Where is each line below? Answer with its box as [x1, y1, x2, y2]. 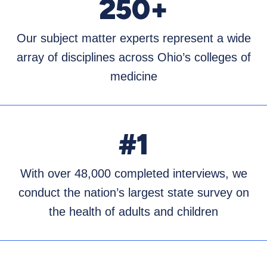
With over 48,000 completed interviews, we [20, 167, 247, 181]
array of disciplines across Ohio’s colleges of [16, 51, 251, 64]
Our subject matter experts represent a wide [16, 32, 251, 45]
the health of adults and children [49, 205, 218, 219]
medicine [110, 70, 157, 83]
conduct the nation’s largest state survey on [18, 186, 249, 200]
